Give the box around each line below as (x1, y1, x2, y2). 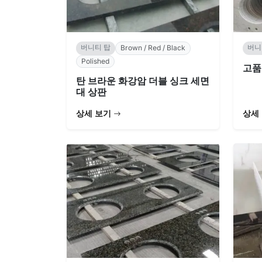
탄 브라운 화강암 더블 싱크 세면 (76, 74, 209, 87)
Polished (81, 56, 109, 65)
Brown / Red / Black (120, 43, 185, 53)
